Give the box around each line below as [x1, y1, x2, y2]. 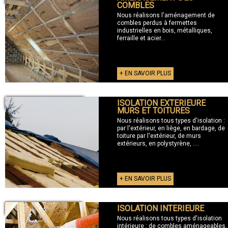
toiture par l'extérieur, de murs [117, 132, 201, 139]
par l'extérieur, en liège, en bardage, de [117, 124, 225, 132]
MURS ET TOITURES [117, 105, 190, 116]
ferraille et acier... [117, 34, 165, 42]
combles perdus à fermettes [117, 19, 197, 26]
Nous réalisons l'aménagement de [117, 11, 215, 19]
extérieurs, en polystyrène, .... [117, 139, 199, 147]
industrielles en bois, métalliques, [117, 26, 212, 34]
